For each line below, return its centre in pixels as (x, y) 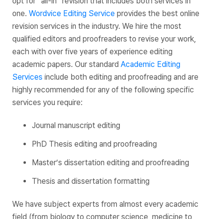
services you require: (47, 102)
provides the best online (157, 13)
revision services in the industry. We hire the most (97, 26)
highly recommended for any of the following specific (103, 89)
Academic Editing (151, 64)
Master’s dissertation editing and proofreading (110, 162)
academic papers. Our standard (66, 64)
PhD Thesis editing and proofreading (94, 144)
